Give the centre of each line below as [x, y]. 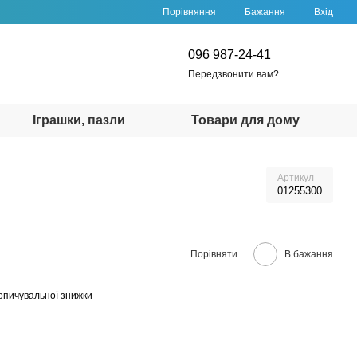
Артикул [296, 178]
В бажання [309, 254]
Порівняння [189, 12]
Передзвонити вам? [233, 74]
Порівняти [214, 254]
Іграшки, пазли [78, 120]
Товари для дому [246, 120]
